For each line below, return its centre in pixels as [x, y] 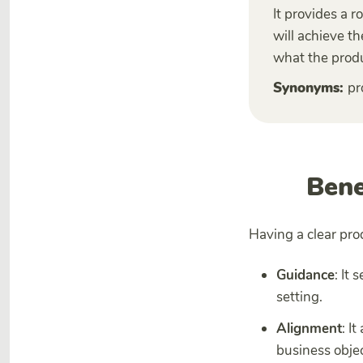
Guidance [305, 275]
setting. [299, 297]
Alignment [309, 329]
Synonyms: [310, 88]
